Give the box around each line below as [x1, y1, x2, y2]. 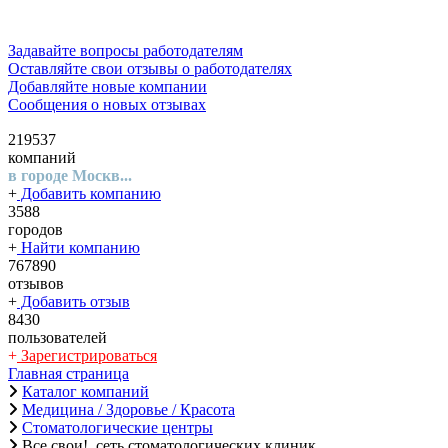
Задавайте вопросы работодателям [143, 42, 243, 59]
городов [8, 221, 63, 238]
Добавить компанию [17, 185, 161, 202]
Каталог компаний [22, 383, 149, 400]
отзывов [8, 275, 64, 292]
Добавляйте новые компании [92, 78, 207, 95]
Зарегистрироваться [17, 347, 157, 364]
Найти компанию [17, 239, 140, 256]
